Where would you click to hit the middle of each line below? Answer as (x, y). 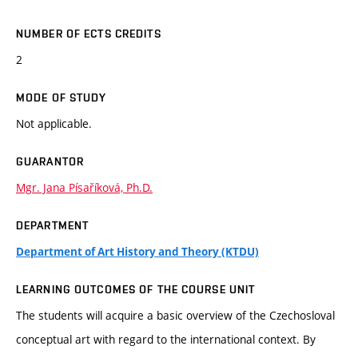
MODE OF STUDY (62, 98)
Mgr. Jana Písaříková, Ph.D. (84, 188)
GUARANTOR (50, 162)
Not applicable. (54, 124)
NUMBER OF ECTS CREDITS (89, 34)
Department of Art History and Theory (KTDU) (137, 252)
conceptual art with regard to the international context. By (166, 340)
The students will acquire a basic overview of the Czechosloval (175, 316)
